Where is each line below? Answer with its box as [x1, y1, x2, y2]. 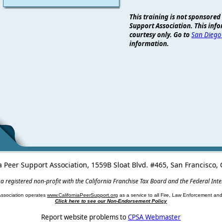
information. [129, 39, 169, 48]
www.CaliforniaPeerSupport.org [47, 192, 118, 198]
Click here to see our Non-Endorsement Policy [55, 198, 167, 204]
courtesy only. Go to [129, 30, 192, 39]
